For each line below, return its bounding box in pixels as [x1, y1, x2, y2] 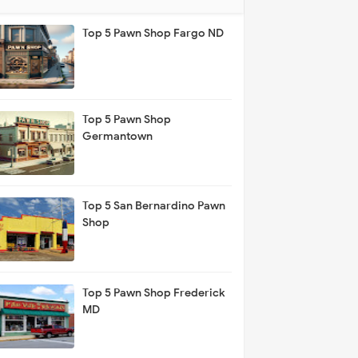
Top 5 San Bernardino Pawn [82, 199, 114, 213]
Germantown [82, 129, 153, 144]
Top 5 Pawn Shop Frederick [82, 285, 225, 300]
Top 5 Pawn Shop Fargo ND [82, 26, 225, 40]
